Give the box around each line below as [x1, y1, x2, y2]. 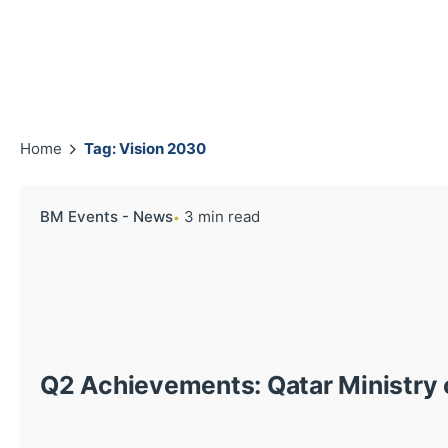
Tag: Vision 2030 [84, 139, 206, 159]
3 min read [184, 207, 260, 227]
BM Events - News [40, 207, 173, 227]
